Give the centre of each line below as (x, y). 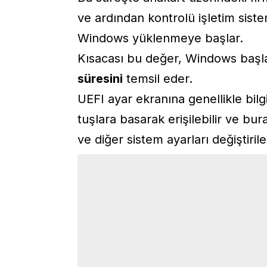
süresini (100, 78)
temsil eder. (158, 78)
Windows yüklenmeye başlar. (160, 38)
